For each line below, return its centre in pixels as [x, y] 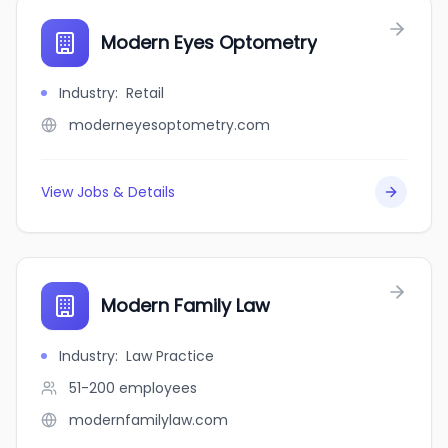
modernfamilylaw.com [148, 420]
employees [158, 388]
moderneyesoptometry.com [169, 125]
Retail [145, 93]
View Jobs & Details [108, 192]
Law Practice [170, 356]
